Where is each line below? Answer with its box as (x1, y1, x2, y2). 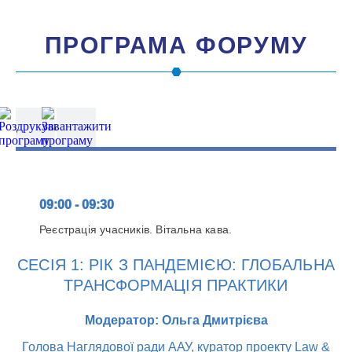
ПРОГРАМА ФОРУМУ (44, 32, 308, 58)
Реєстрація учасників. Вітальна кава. (39, 223, 233, 236)
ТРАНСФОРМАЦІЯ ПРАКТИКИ (64, 277, 288, 294)
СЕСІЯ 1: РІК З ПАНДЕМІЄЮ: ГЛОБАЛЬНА (17, 256, 335, 273)
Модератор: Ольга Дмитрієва (84, 313, 268, 327)
